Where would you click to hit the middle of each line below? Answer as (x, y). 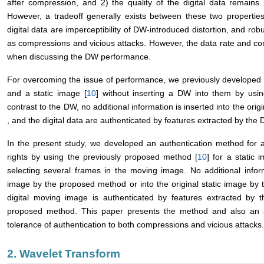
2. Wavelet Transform (64, 254)
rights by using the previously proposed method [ (103, 157)
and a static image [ (47, 93)
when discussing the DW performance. (79, 57)
